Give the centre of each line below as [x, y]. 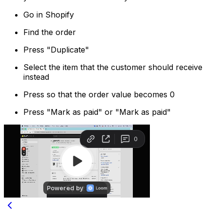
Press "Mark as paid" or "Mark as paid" [97, 112]
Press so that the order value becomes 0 [99, 94]
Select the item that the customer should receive [113, 67]
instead [36, 77]
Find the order [50, 32]
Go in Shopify [49, 14]
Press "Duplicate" [56, 49]
